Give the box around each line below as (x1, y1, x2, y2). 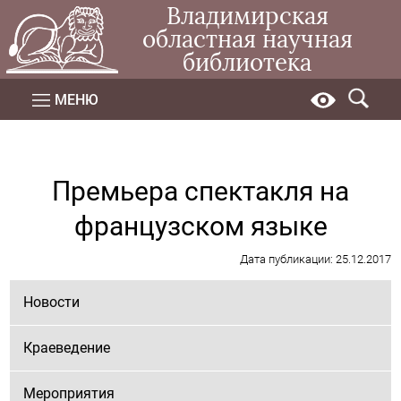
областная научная (141, 25, 353, 54)
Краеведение (23, 339, 111, 356)
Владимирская (166, 2, 328, 30)
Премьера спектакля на (52, 175, 349, 207)
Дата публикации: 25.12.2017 (239, 252, 391, 266)
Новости (23, 294, 81, 311)
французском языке (73, 210, 328, 242)
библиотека (183, 48, 312, 77)
